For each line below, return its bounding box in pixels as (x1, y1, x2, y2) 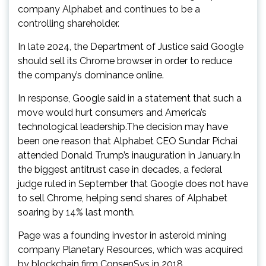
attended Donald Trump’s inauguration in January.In (18, 149, 240, 161)
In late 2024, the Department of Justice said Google (18, 40, 243, 52)
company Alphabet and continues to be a (18, 3, 200, 15)
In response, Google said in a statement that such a (18, 92, 242, 104)
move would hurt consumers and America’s (18, 106, 207, 118)
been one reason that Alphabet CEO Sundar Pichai (18, 135, 237, 147)
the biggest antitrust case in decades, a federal (18, 163, 222, 175)
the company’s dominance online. (18, 69, 164, 81)
